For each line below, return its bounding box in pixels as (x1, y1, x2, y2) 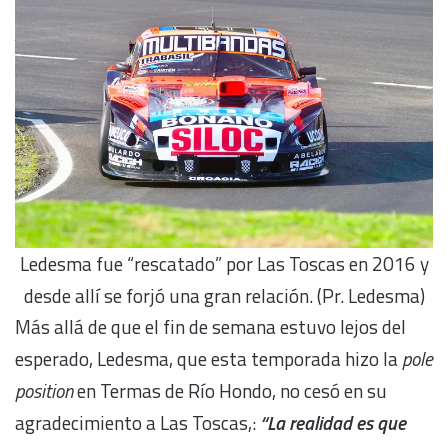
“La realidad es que (260, 408, 406, 438)
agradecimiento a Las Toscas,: (15, 408, 256, 438)
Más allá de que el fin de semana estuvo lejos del (15, 312, 406, 342)
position (15, 376, 73, 406)
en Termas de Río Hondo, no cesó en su (73, 376, 387, 406)
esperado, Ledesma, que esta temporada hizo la (15, 344, 402, 374)
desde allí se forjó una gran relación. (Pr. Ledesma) (23, 280, 425, 310)
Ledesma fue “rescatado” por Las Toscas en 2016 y (19, 248, 429, 278)
